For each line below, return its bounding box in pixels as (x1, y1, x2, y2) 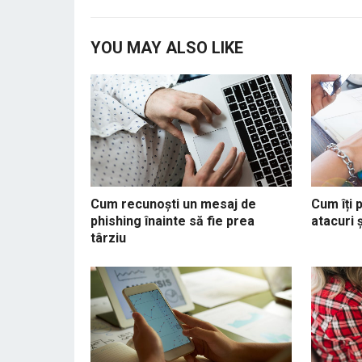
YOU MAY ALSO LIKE (90, 38, 243, 57)
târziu (90, 230, 126, 246)
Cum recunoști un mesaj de (90, 196, 256, 213)
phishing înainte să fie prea (90, 213, 255, 229)
